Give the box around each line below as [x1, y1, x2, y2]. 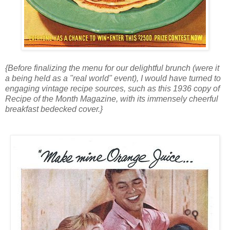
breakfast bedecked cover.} [5, 104, 103, 113]
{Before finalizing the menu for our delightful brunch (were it [5, 63, 219, 72]
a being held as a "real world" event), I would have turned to [5, 73, 221, 83]
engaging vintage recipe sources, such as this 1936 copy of [5, 84, 220, 93]
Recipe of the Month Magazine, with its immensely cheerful [5, 94, 218, 103]
